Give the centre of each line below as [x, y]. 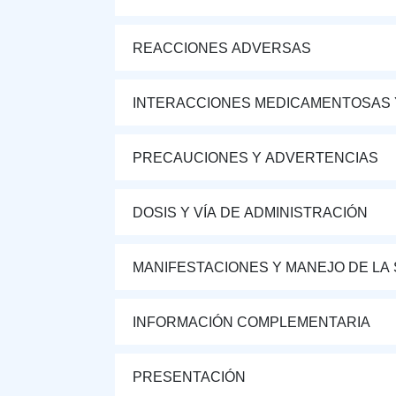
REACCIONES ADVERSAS [222, 48]
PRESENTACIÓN [189, 377]
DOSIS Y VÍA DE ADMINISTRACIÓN [250, 212]
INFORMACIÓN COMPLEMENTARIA [251, 322]
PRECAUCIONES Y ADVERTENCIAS [255, 157]
